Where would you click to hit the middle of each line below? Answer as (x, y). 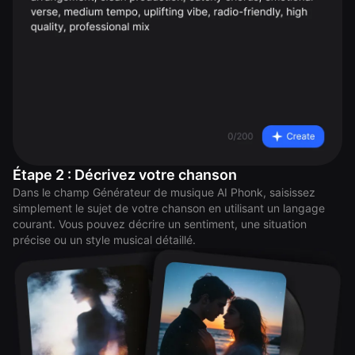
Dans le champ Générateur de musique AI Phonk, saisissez (164, 193)
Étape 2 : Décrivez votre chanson (125, 175)
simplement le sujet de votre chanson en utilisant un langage (169, 208)
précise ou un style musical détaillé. (104, 240)
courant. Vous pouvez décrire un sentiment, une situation (160, 224)
